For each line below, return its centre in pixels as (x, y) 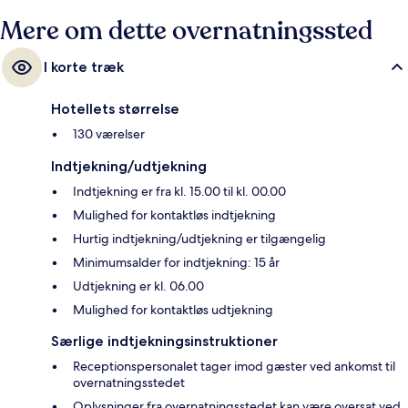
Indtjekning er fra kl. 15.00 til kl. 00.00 (179, 192)
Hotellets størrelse (115, 109)
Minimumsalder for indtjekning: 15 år (176, 263)
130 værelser (109, 134)
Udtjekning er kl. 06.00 (138, 286)
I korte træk (84, 67)
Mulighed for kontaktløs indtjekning (174, 215)
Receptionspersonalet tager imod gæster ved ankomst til (234, 367)
